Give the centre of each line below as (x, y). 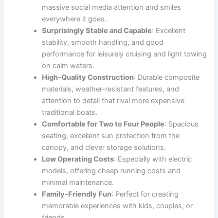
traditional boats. (70, 112)
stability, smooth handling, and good (103, 42)
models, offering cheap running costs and (111, 171)
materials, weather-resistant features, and (111, 89)
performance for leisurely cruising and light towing (125, 54)
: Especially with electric (153, 159)
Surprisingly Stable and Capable (97, 31)
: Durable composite (167, 77)
